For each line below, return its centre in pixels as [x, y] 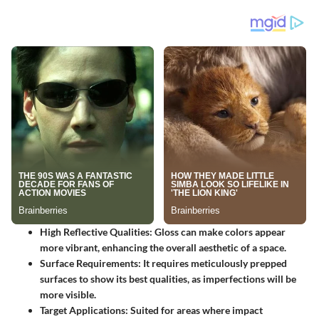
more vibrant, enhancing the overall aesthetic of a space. [163, 247]
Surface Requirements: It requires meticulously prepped [163, 263]
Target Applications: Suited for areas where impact [151, 310]
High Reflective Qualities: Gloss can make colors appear [163, 231]
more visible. [68, 294]
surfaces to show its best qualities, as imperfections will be [168, 278]
